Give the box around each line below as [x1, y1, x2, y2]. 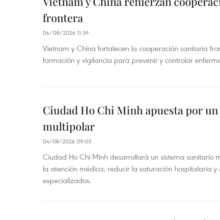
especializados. [43, 175, 91, 185]
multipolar [43, 119, 95, 134]
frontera [43, 10, 83, 25]
